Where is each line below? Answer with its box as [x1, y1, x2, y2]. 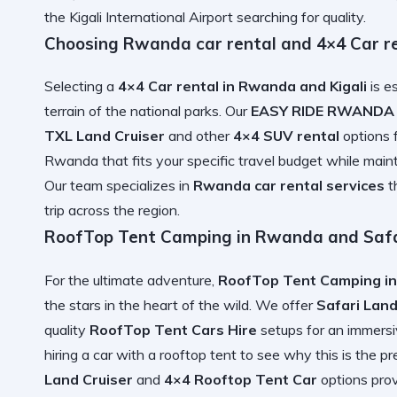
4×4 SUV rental [233, 127, 339, 145]
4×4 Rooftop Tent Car [164, 370, 317, 389]
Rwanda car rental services [193, 176, 385, 195]
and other [165, 127, 233, 145]
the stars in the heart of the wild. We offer [44, 296, 316, 315]
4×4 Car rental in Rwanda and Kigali [118, 77, 367, 96]
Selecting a [44, 77, 118, 96]
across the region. [65, 201, 180, 220]
